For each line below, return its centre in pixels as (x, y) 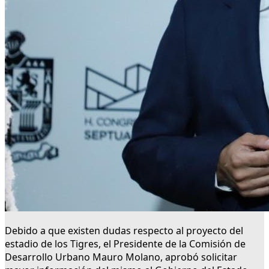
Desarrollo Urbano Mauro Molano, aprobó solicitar (121, 257)
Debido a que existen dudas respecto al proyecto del (124, 231)
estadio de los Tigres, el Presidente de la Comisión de (125, 244)
